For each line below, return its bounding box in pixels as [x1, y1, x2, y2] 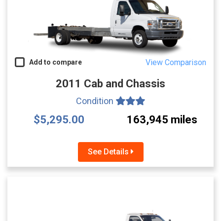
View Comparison [146, 58, 206, 68]
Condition [76, 96, 115, 107]
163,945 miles [127, 113, 197, 126]
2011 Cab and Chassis [56, 77, 165, 90]
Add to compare [25, 58, 82, 67]
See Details [87, 147, 131, 157]
